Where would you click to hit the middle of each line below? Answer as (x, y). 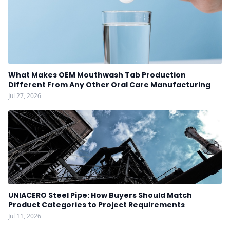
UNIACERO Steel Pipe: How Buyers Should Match (100, 195)
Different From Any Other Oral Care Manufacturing (109, 85)
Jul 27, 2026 (25, 96)
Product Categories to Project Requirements (97, 205)
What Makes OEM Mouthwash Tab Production (97, 75)
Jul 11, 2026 (25, 216)
